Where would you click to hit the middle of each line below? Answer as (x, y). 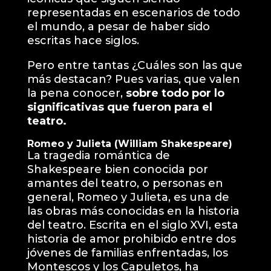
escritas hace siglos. (83, 40)
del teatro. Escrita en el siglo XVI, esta (132, 225)
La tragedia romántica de (98, 155)
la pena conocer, (76, 93)
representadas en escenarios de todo (133, 12)
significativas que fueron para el (119, 107)
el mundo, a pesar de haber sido (118, 26)
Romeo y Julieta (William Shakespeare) (129, 143)
